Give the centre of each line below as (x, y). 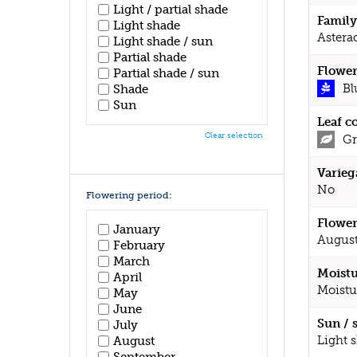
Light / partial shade (171, 10)
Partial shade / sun (166, 73)
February (139, 245)
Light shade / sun (163, 41)
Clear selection (234, 135)
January (137, 229)
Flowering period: (129, 195)
